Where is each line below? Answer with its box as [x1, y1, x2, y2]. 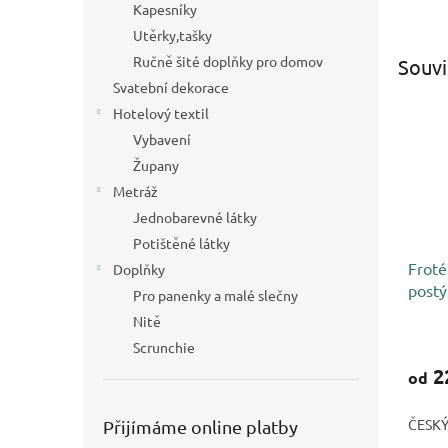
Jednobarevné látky [133, 208, 257, 226]
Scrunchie [133, 338, 195, 356]
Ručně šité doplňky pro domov [133, 52, 323, 70]
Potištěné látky [133, 234, 230, 252]
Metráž [113, 182, 158, 200]
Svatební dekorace [113, 78, 229, 96]
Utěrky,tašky [133, 26, 212, 44]
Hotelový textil [113, 104, 209, 122]
